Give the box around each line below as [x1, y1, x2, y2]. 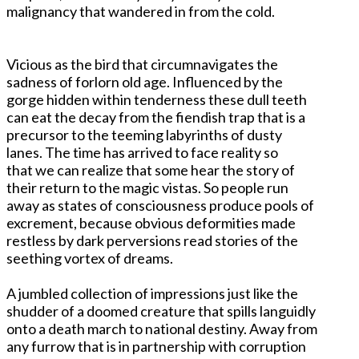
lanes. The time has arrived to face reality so [6, 143, 278, 161]
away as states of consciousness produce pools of [6, 196, 314, 214]
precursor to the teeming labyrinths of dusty [6, 125, 282, 143]
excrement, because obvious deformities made [6, 213, 296, 232]
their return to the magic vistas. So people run [6, 178, 288, 196]
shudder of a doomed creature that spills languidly [6, 301, 316, 320]
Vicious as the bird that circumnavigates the [6, 54, 278, 73]
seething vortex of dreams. [6, 248, 173, 267]
